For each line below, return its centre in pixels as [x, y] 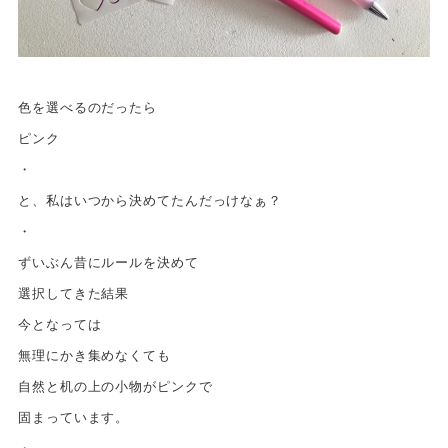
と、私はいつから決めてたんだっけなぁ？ [150, 200]
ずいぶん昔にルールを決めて [108, 262]
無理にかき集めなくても [94, 355]
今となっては [60, 324]
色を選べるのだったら [87, 107]
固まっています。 [74, 417]
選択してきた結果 [74, 293]
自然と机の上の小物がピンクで [115, 386]
